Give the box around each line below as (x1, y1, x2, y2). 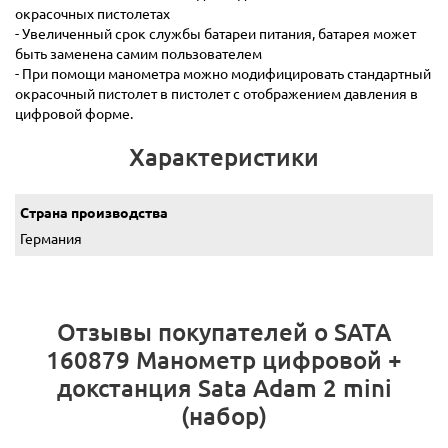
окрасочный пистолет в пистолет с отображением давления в (15, 84, 418, 103)
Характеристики (129, 141, 319, 173)
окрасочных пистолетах (15, 4, 170, 23)
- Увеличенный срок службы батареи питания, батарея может (15, 24, 416, 43)
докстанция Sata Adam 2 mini (56, 372, 392, 404)
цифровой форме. (15, 104, 133, 123)
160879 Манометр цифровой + (46, 344, 402, 376)
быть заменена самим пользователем (15, 44, 262, 63)
